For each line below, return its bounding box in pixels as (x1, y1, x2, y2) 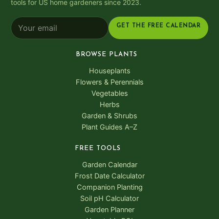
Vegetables (91, 89, 128, 98)
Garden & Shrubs (82, 111, 137, 121)
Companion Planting (76, 183, 143, 192)
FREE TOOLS (74, 145, 121, 152)
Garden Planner (85, 205, 134, 215)
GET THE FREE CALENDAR (116, 23, 200, 29)
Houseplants (88, 66, 131, 76)
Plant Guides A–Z (82, 123, 137, 132)
